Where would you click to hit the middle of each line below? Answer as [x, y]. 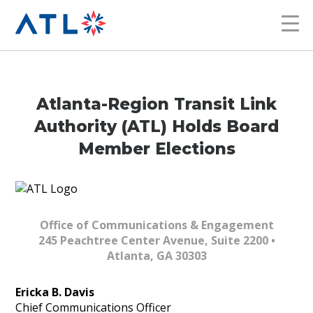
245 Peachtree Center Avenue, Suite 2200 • [156, 240]
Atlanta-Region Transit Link [156, 104]
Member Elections [156, 148]
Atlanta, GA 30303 [156, 255]
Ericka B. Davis [55, 292]
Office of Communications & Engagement [156, 225]
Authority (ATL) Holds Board [156, 126]
